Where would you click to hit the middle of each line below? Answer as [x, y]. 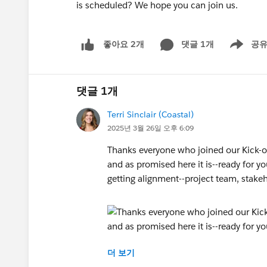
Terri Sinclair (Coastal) [150, 114]
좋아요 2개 [124, 44]
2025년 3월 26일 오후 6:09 [150, 128]
